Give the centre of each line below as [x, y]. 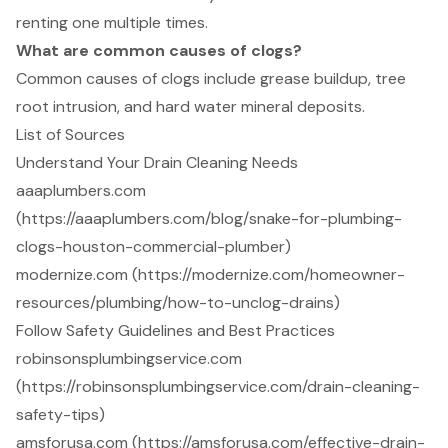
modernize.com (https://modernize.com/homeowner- [210, 275]
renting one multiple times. [112, 23]
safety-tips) [60, 415]
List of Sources [70, 135]
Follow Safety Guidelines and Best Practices [175, 331]
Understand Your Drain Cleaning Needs [157, 163]
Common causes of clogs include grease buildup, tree [211, 79]
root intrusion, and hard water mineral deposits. [190, 107]
